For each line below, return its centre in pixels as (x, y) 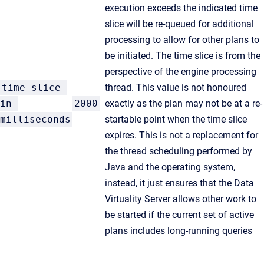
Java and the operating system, (170, 167)
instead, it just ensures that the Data (179, 183)
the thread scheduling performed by (179, 151)
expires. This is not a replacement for (181, 135)
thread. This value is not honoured (176, 88)
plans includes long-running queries (179, 231)
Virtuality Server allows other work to (181, 199)
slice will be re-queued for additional (179, 24)
